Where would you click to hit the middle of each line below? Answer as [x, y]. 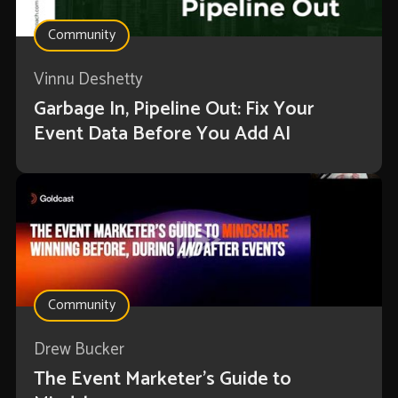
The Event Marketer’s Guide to [162, 380]
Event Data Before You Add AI [162, 135]
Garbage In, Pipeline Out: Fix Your [174, 110]
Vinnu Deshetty [88, 80]
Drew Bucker [79, 350]
